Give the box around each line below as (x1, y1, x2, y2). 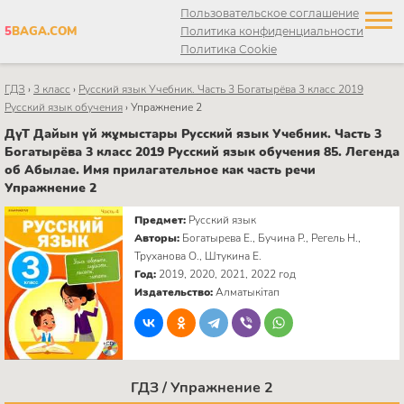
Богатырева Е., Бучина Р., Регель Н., (182, 230, 362, 245)
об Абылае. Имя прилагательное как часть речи (5, 161, 316, 179)
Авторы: (134, 230, 183, 245)
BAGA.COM (12, 23, 77, 40)
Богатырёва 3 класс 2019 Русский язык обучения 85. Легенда (5, 142, 399, 161)
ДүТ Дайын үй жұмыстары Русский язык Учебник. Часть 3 (5, 124, 381, 142)
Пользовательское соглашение (180, 6, 359, 20)
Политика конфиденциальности (180, 24, 363, 38)
